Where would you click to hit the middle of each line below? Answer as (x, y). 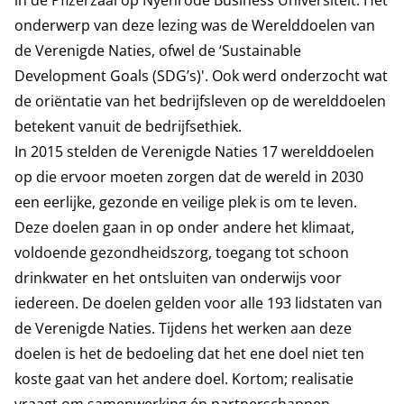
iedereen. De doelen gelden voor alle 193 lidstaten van (198, 303)
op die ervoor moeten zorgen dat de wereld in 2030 (189, 177)
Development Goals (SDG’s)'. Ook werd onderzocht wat (201, 76)
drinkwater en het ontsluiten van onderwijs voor (178, 278)
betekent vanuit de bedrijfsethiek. (128, 126)
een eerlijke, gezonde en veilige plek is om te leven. (186, 202)
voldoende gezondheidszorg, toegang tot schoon (182, 252)
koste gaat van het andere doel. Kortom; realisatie (184, 379)
